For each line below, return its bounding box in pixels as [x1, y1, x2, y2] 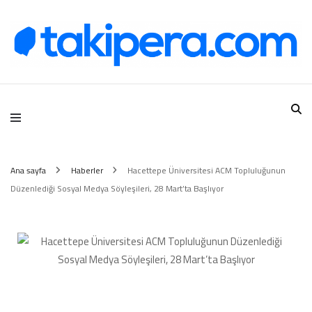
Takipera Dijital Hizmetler [10, 71, 307, 111]
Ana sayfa [10, 162, 46, 178]
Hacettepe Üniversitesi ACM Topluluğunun [127, 162, 286, 178]
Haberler [70, 162, 105, 178]
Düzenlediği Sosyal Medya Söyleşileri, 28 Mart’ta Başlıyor [10, 180, 224, 196]
